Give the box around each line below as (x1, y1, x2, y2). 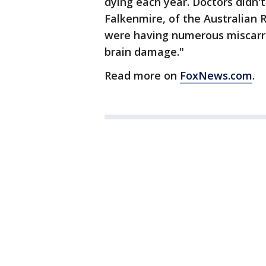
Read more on (104, 68, 180, 83)
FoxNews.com (180, 68, 252, 83)
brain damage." (104, 45, 184, 59)
